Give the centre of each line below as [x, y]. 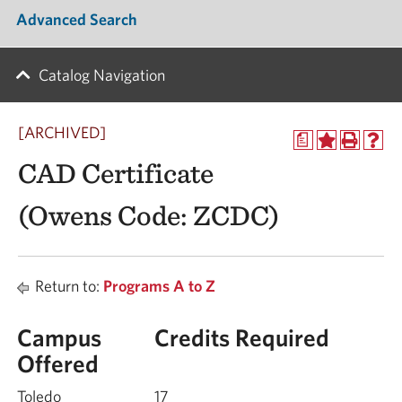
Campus [59, 337]
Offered [58, 363]
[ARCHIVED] [62, 132]
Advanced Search [77, 19]
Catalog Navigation [102, 75]
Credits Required [242, 337]
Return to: [67, 286]
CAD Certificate [116, 173]
